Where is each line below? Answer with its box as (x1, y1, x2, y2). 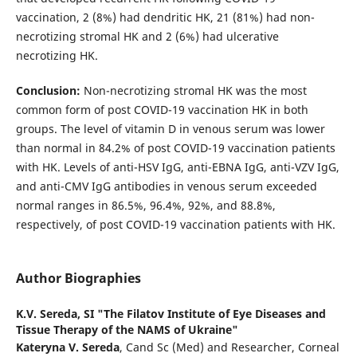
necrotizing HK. (15, 48, 98, 64)
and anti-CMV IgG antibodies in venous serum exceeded (15, 178, 317, 194)
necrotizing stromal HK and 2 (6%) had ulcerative (15, 29, 279, 45)
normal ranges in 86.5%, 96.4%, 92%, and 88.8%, (15, 198, 276, 214)
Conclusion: (15, 83, 80, 99)
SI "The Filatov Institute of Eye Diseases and (83, 306, 326, 322)
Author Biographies (15, 269, 141, 288)
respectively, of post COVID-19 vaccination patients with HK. (15, 217, 335, 233)
